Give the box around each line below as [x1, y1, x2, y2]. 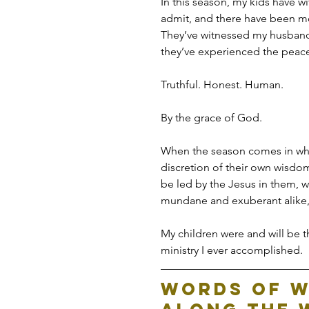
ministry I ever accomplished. [161, 243, 303, 257]
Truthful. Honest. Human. [161, 78, 283, 92]
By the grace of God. [161, 111, 262, 125]
